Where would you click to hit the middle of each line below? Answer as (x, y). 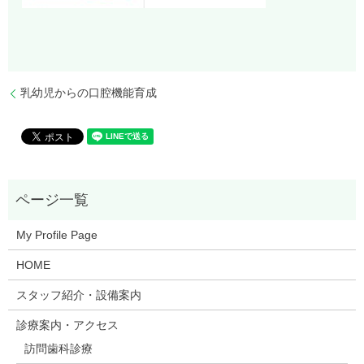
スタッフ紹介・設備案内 (78, 295)
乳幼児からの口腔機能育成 (89, 93)
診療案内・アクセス (67, 325)
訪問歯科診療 (58, 349)
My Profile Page (56, 235)
